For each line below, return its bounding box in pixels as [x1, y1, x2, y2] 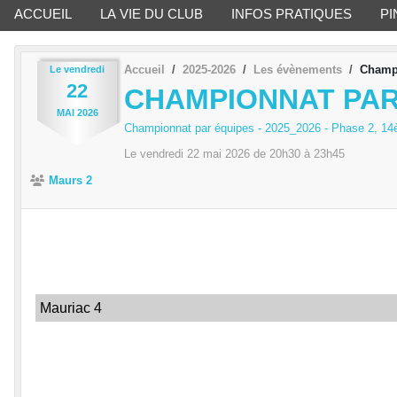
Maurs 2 [49, 174, 92, 188]
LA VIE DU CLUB [100, 5, 203, 21]
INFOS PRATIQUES [231, 5, 352, 21]
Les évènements [253, 62, 342, 76]
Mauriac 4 [40, 300, 102, 316]
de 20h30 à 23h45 [250, 147, 345, 161]
